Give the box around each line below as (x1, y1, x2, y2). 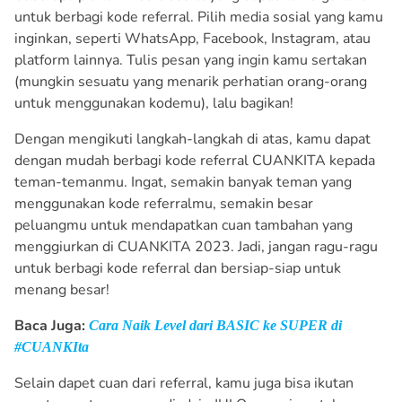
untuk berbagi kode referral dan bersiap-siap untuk (14, 258, 341, 279)
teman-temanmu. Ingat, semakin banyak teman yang (14, 172, 352, 193)
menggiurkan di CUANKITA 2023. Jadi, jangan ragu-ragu (14, 237, 378, 258)
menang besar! (14, 280, 109, 301)
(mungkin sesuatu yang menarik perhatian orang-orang (14, 72, 367, 92)
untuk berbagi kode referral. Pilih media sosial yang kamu (14, 7, 383, 28)
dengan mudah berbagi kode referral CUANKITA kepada (14, 151, 375, 171)
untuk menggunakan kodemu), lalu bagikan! (14, 93, 293, 114)
